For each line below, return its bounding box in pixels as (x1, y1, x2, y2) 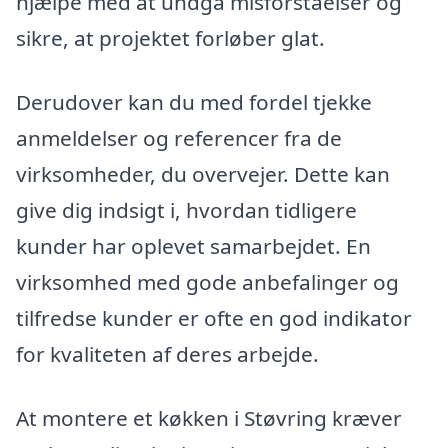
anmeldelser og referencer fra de (16, 123, 342, 152)
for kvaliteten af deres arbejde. (16, 339, 319, 368)
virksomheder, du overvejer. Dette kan (16, 159, 390, 188)
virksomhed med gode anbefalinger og (16, 267, 399, 296)
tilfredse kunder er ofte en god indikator (16, 303, 412, 332)
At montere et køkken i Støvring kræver (16, 403, 402, 432)
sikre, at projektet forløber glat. (16, 24, 325, 53)
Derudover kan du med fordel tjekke (16, 87, 372, 116)
